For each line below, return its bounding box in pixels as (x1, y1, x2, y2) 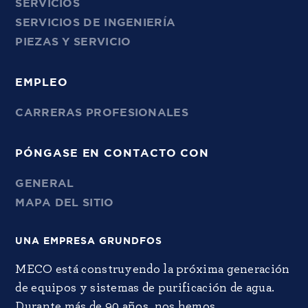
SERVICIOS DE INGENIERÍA (15, 16, 176, 28)
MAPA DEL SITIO (15, 197, 114, 208)
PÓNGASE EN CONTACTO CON (15, 147, 210, 159)
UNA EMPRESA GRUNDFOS (15, 236, 163, 246)
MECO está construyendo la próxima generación (15, 263, 290, 276)
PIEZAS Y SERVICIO (15, 36, 131, 47)
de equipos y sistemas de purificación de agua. (15, 281, 275, 294)
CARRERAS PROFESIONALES (15, 107, 188, 118)
